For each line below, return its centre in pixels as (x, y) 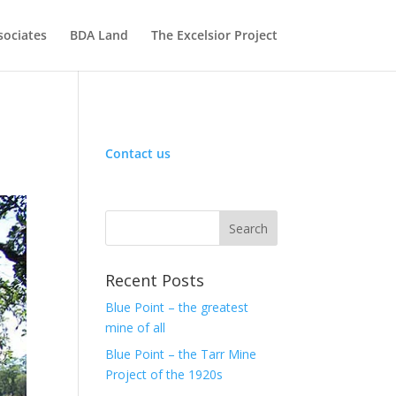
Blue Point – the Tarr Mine (181, 354)
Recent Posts (155, 280)
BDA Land (99, 35)
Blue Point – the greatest (177, 307)
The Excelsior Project (214, 35)
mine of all (136, 327)
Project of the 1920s (164, 374)
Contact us (138, 153)
